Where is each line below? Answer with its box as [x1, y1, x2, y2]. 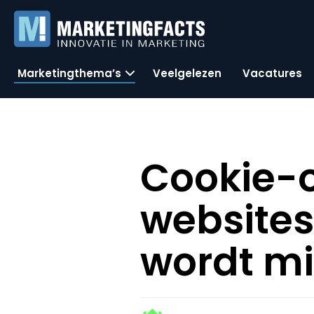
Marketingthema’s [18, 65, 121, 81]
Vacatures [243, 65, 302, 81]
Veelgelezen [153, 65, 221, 81]
